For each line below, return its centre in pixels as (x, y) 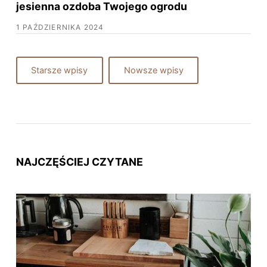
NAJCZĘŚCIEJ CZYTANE (79, 162)
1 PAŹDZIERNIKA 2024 (60, 27)
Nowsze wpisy (153, 71)
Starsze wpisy (60, 71)
